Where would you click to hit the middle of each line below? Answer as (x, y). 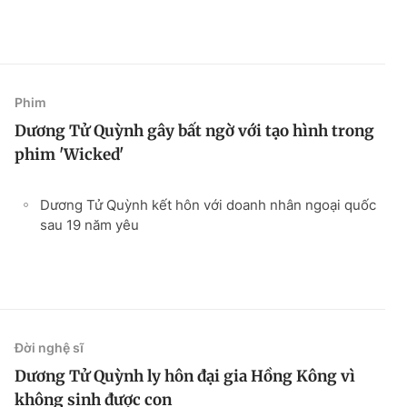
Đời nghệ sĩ (49, 347)
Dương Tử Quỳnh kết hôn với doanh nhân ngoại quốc (208, 204)
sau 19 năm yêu (89, 224)
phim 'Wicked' (69, 154)
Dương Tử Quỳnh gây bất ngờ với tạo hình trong (194, 130)
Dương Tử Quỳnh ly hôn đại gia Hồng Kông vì (185, 376)
